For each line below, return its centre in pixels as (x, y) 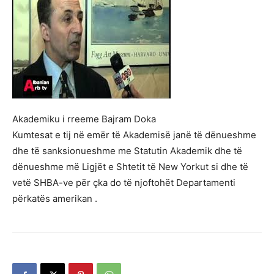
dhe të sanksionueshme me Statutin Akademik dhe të (127, 151)
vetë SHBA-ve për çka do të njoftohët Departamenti (124, 183)
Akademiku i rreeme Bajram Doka (84, 119)
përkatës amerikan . (55, 198)
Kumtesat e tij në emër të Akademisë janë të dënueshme (134, 135)
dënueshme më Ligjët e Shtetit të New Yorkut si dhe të (130, 167)
